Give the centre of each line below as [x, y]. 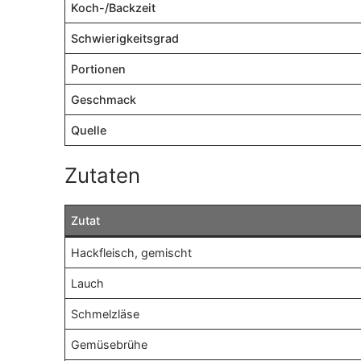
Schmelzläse [106, 314]
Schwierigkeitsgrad [125, 39]
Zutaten [102, 176]
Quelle [89, 131]
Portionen [99, 69]
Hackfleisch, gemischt [132, 253]
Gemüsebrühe [110, 345]
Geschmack [104, 100]
